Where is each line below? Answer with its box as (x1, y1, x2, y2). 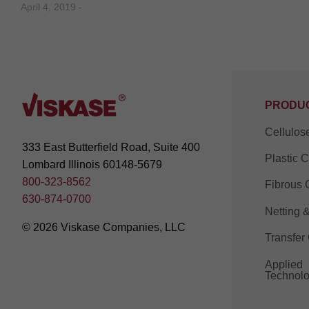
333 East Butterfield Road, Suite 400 (22, 141, 200, 153)
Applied (265, 258, 303, 270)
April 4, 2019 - (21, 1, 82, 13)
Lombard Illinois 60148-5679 (22, 158, 162, 170)
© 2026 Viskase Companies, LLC (22, 221, 186, 233)
